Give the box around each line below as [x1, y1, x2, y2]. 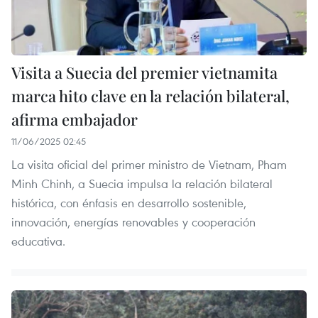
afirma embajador [11, 108, 138, 130]
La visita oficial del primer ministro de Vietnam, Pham [11, 155, 287, 172]
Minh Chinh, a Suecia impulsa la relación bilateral [11, 175, 273, 192]
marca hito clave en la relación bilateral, [11, 84, 290, 106]
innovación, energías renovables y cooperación [11, 213, 256, 230]
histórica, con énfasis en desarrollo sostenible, [11, 194, 246, 211]
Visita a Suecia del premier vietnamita [11, 61, 278, 83]
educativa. [11, 232, 65, 249]
